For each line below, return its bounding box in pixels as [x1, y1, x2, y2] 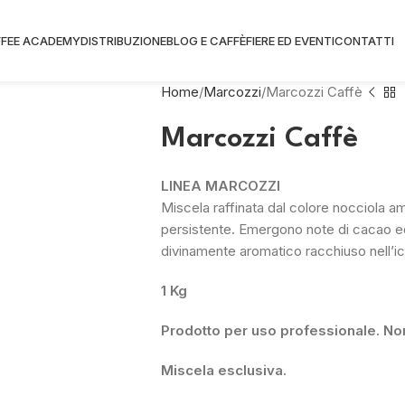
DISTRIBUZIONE [80, 33, 166, 48]
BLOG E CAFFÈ [166, 33, 246, 48]
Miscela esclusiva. [160, 362, 287, 379]
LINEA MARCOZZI [160, 177, 280, 194]
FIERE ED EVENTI [246, 33, 334, 48]
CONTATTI [334, 33, 394, 48]
